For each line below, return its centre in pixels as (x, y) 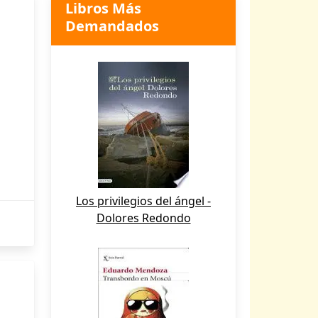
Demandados (112, 26)
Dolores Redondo (143, 218)
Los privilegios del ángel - (143, 201)
